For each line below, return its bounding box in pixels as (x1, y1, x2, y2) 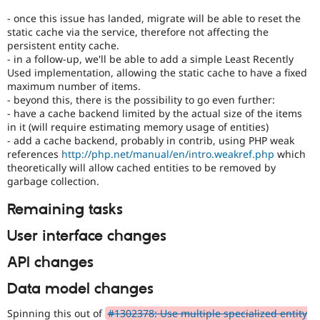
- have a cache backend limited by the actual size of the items (7, 106, 302, 120)
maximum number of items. (7, 79, 141, 93)
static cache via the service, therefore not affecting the (7, 24, 269, 39)
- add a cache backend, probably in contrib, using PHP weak (7, 133, 294, 147)
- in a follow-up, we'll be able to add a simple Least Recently (7, 51, 294, 66)
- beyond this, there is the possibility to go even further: (7, 92, 275, 106)
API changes (7, 253, 94, 272)
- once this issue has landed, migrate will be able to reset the (7, 11, 301, 25)
